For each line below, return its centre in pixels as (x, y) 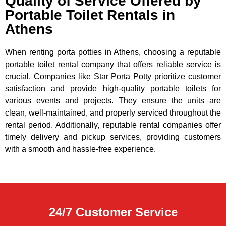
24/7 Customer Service (113, 212)
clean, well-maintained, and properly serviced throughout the (113, 113)
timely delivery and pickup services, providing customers (113, 137)
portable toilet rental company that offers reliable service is (113, 65)
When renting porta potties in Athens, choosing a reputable (113, 52)
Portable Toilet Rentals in (90, 15)
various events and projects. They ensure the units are (113, 101)
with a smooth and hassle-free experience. (80, 149)
